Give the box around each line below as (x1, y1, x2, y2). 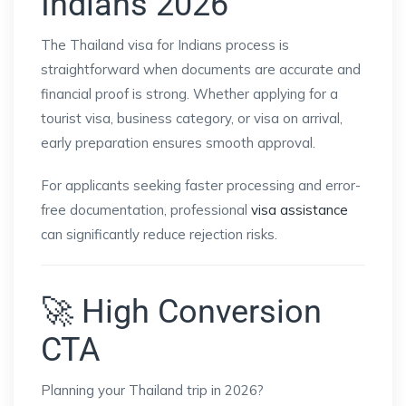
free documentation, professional (41, 201, 251, 219)
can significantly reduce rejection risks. (41, 226, 277, 244)
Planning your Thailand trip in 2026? (41, 382, 264, 400)
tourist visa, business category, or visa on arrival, (41, 110, 343, 128)
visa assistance (251, 201, 348, 219)
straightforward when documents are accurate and (41, 61, 361, 79)
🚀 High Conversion (41, 293, 322, 332)
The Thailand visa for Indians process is (41, 36, 289, 54)
